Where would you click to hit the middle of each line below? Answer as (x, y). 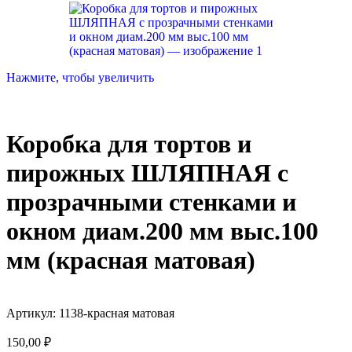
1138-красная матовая (117, 313)
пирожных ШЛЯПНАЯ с (147, 173)
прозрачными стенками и (151, 202)
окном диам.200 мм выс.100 (162, 231)
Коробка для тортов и (129, 144)
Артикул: (33, 313)
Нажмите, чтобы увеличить (80, 77)
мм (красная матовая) (131, 260)
